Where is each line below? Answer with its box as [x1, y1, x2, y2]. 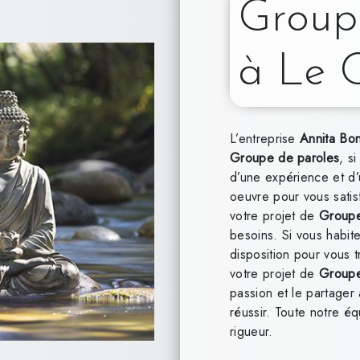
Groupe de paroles [229, 148, 340, 167]
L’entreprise [229, 129, 301, 148]
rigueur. [229, 321, 273, 341]
